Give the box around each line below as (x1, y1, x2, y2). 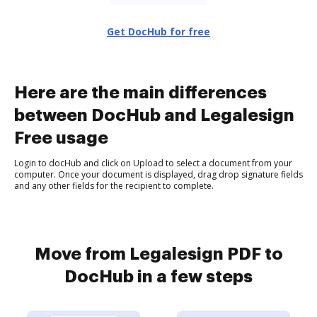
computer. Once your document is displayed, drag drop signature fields (14, 168, 303, 180)
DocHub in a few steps (64, 268, 253, 285)
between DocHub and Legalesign (14, 107, 294, 124)
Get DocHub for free (107, 25, 210, 38)
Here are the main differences (14, 84, 267, 101)
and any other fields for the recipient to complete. (14, 180, 214, 192)
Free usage (14, 129, 108, 146)
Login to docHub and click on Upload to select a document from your (14, 157, 292, 169)
